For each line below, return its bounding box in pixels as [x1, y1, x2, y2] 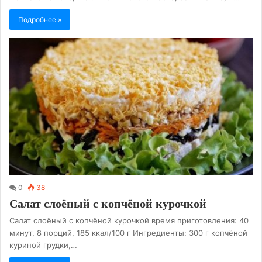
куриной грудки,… [9, 240, 77, 250]
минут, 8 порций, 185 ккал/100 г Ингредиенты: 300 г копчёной [9, 227, 247, 237]
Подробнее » [18, 15, 61, 24]
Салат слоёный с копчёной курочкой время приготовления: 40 [9, 215, 249, 225]
